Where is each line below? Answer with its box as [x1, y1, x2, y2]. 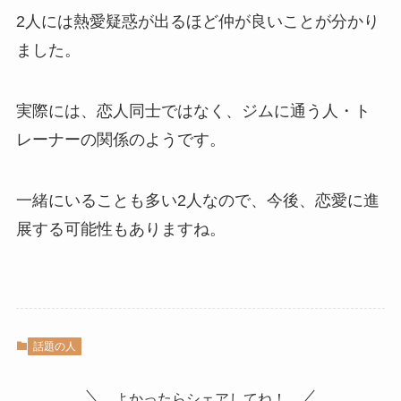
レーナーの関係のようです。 [15, 131, 226, 149]
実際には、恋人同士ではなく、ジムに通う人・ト [15, 102, 371, 121]
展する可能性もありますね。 [15, 220, 226, 239]
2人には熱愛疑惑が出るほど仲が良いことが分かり [15, 13, 380, 31]
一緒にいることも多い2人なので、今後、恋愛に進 [15, 192, 380, 210]
